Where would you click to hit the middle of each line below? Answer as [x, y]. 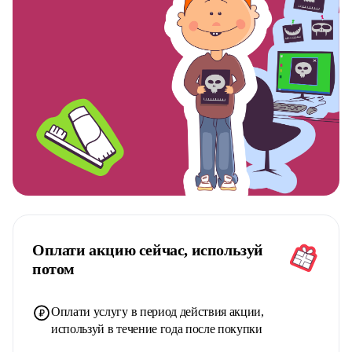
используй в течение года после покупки [157, 328]
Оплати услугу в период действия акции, [158, 311]
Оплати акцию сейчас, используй [148, 249]
